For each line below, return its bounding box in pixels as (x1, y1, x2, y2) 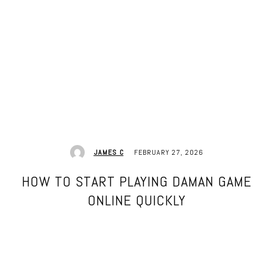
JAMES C (93, 147, 124, 157)
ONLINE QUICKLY (87, 191, 186, 210)
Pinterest (161, 260, 191, 269)
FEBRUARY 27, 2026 (133, 147, 204, 157)
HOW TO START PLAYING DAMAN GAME (21, 172, 252, 191)
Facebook (29, 260, 61, 269)
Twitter (99, 260, 123, 269)
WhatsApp (230, 260, 262, 269)
